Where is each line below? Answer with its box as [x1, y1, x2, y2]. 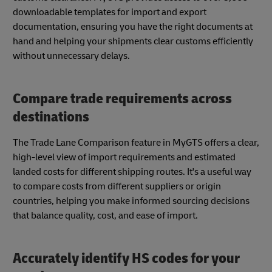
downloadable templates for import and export [13, 6, 206, 19]
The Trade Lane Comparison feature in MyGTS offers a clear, [13, 136, 259, 149]
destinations [13, 108, 89, 126]
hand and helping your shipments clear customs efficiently [13, 35, 253, 48]
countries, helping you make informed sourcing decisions [13, 194, 250, 207]
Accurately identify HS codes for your [13, 249, 240, 267]
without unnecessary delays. [13, 50, 130, 63]
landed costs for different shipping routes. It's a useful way [13, 165, 251, 178]
